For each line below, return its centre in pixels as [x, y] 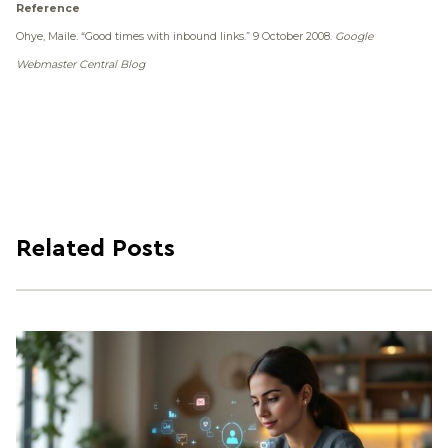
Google [354, 36]
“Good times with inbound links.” [167, 36]
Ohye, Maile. [48, 36]
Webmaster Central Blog [80, 64]
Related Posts [95, 249]
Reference [48, 8]
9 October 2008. [294, 36]
